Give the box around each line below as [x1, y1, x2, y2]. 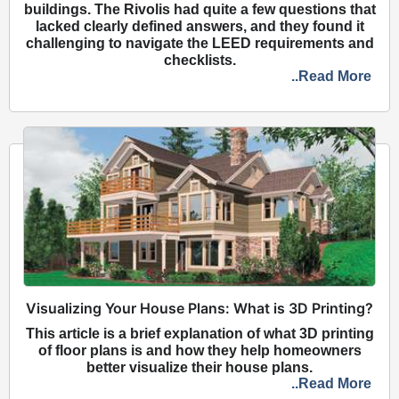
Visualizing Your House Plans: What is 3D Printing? [26, 298, 373, 317]
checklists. [163, 52, 236, 68]
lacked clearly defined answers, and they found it [35, 18, 364, 34]
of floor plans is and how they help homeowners [37, 342, 362, 358]
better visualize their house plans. [86, 359, 313, 375]
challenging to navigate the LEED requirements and [25, 35, 374, 51]
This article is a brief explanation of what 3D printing [25, 325, 374, 341]
